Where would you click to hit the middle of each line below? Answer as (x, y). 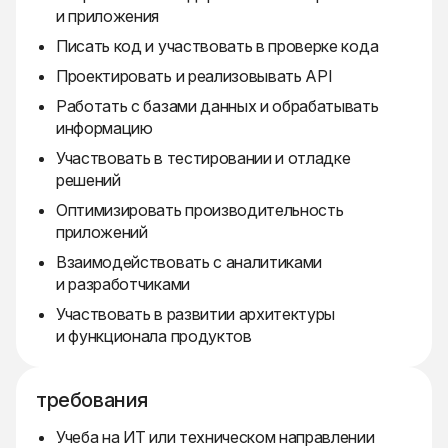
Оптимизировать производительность (200, 210)
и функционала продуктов (154, 336)
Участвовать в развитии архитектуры (196, 314)
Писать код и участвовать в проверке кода (217, 46)
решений (88, 180)
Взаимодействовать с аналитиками (189, 262)
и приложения (108, 16)
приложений (102, 232)
